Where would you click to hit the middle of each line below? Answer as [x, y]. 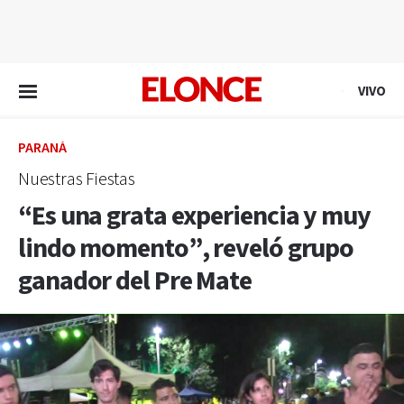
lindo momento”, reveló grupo [186, 249]
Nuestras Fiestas [77, 179]
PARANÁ [42, 148]
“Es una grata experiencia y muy [194, 216]
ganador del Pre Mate [135, 281]
